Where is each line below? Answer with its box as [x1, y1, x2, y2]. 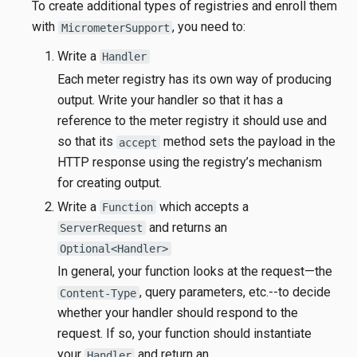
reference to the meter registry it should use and [57, 113, 327, 129]
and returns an [145, 219, 227, 235]
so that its [57, 134, 116, 150]
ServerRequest [60, 221, 143, 234]
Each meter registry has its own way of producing [57, 72, 331, 88]
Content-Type [60, 286, 136, 300]
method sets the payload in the [159, 134, 335, 150]
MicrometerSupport [61, 21, 170, 34]
